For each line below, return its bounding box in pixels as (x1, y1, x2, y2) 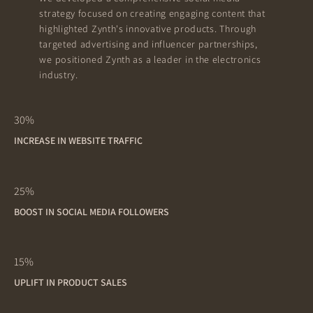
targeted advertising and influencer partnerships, (39, 37, 258, 50)
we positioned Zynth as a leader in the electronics (39, 52, 261, 66)
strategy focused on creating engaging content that (39, 6, 265, 20)
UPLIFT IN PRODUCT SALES (14, 276, 128, 289)
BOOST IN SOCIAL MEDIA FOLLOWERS (14, 205, 170, 218)
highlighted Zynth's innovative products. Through (39, 22, 257, 35)
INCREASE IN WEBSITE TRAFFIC (14, 133, 143, 147)
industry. (39, 68, 78, 81)
